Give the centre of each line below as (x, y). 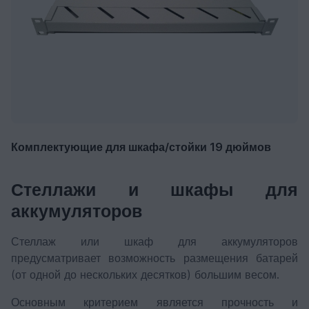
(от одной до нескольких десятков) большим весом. (147, 275)
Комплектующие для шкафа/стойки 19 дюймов (141, 147)
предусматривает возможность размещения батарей (154, 258)
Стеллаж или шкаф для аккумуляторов (154, 241)
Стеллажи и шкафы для (154, 190)
